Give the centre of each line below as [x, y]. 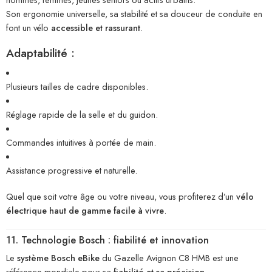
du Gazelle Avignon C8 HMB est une [169, 258]
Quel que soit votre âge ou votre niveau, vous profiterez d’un [121, 197]
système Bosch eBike [58, 258]
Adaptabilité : [40, 53]
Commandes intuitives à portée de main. [81, 143]
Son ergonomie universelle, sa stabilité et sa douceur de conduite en [134, 13]
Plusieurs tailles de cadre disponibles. [77, 87]
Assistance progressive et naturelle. [72, 171]
